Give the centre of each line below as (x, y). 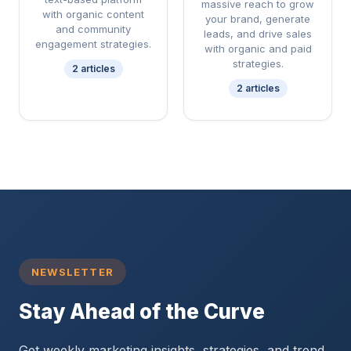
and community (93, 29)
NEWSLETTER (72, 272)
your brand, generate (258, 19)
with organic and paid (258, 49)
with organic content (93, 14)
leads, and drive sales (258, 34)
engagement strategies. (93, 44)
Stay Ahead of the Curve (142, 311)
